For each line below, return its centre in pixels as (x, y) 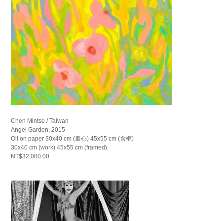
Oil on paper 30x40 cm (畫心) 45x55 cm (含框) (73, 138)
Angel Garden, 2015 (38, 129)
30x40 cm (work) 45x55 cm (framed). (60, 147)
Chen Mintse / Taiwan (40, 121)
